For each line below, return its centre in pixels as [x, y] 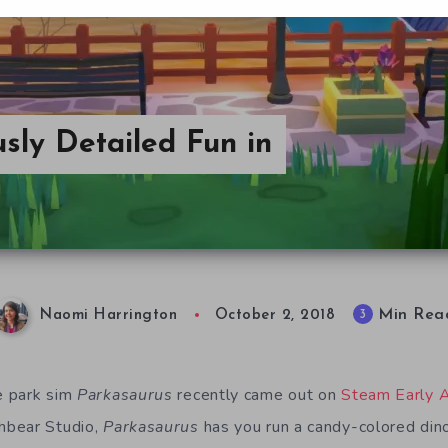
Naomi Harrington [109, 316]
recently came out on [257, 395]
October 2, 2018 [275, 316]
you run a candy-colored [327, 427]
